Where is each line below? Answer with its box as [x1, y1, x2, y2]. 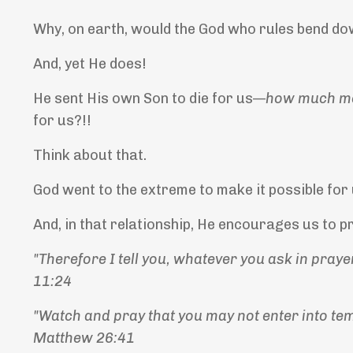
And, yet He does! [33, 55, 147, 73]
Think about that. [33, 147, 147, 165]
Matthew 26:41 [33, 329, 135, 347]
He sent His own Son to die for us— [33, 90, 266, 108]
